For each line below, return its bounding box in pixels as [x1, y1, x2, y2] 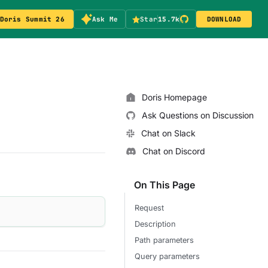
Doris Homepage [142, 92, 207, 102]
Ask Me [92, 14, 118, 23]
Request [135, 203, 164, 212]
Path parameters [135, 236, 194, 245]
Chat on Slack [141, 128, 196, 138]
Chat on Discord [142, 146, 205, 156]
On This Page [134, 179, 195, 191]
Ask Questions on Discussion [142, 110, 254, 120]
